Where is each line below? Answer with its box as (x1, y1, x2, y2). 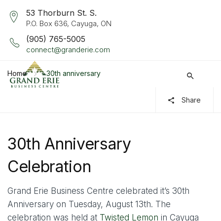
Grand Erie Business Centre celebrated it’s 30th (7, 185, 189, 196)
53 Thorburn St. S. (26, 8, 97, 18)
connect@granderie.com (26, 45, 110, 54)
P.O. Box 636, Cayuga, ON (26, 19, 111, 28)
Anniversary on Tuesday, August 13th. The (7, 199, 171, 209)
